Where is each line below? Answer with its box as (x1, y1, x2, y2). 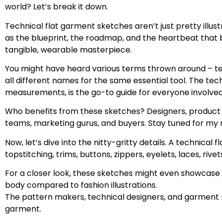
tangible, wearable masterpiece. (5, 44, 132, 55)
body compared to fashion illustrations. (5, 179, 157, 191)
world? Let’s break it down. (5, 1, 108, 13)
